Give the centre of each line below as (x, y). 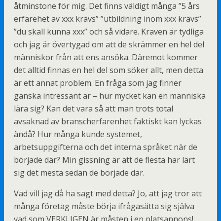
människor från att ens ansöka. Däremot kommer (106, 57)
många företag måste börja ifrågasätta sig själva (104, 206)
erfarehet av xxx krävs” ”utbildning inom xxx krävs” (108, 19)
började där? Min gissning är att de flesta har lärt (104, 160)
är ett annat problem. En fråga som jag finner (98, 83)
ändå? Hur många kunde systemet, (78, 134)
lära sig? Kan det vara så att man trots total (93, 109)
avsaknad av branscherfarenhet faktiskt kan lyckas (108, 121)
